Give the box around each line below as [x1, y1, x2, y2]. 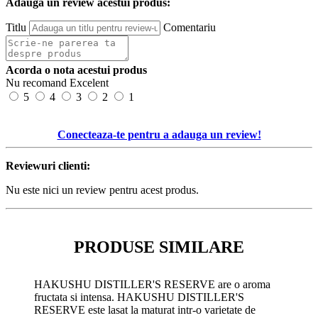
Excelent [70, 76, 109, 89]
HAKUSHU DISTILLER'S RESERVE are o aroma [34, 278, 270, 290]
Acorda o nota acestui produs [6, 63, 147, 76]
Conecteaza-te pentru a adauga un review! [57, 128, 261, 141]
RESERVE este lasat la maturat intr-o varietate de [34, 303, 256, 316]
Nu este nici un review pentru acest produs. [6, 183, 199, 196]
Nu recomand [6, 76, 67, 89]
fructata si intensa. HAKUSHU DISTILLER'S [34, 290, 244, 303]
